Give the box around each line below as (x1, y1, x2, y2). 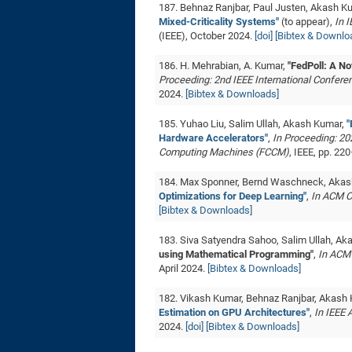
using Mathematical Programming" (159, 248, 313, 260)
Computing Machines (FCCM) (159, 146, 289, 158)
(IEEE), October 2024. (159, 30, 255, 42)
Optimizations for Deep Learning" (159, 190, 306, 202)
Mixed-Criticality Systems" (159, 16, 279, 27)
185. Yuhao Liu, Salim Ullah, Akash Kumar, (159, 118, 346, 130)
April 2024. (159, 262, 207, 274)
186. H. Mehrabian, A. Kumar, (159, 60, 288, 71)
